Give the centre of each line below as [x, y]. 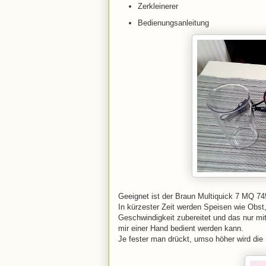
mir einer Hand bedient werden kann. [181, 228]
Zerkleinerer [158, 7]
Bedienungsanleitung [173, 23]
